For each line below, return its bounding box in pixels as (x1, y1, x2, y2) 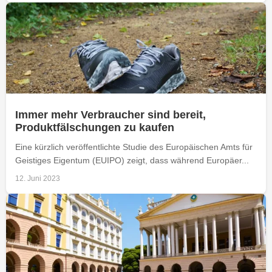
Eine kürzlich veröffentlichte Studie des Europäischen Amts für (15, 141, 253, 152)
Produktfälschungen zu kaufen (15, 121, 174, 134)
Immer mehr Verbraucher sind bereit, (15, 108, 206, 121)
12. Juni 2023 (15, 174, 60, 183)
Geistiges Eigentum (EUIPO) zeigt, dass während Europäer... (15, 155, 249, 165)
